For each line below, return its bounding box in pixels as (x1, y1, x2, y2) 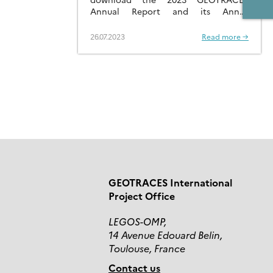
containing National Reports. (90, 16, 211, 29)
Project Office (108, 189, 175, 203)
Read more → (202, 31, 249, 42)
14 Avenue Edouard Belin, (108, 228, 222, 242)
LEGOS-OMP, (108, 214, 166, 229)
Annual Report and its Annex (90, 5, 249, 18)
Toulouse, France (108, 241, 185, 255)
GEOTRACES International (108, 175, 232, 190)
